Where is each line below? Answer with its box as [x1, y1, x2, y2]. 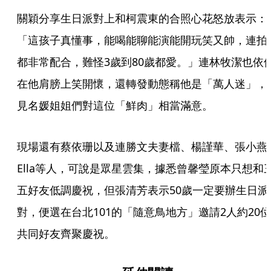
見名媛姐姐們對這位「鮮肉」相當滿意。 [17, 98, 213, 113]
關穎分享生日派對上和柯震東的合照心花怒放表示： [17, 11, 267, 25]
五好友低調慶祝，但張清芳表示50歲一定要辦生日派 [17, 183, 269, 197]
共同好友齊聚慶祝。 [17, 226, 115, 241]
